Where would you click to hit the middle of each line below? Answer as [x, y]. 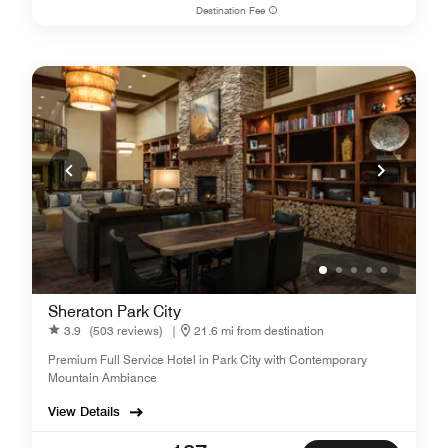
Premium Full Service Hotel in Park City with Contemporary [207, 359]
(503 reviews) [126, 330]
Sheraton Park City [114, 311]
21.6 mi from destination [259, 330]
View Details [84, 411]
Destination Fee [231, 10]
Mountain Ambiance [102, 377]
